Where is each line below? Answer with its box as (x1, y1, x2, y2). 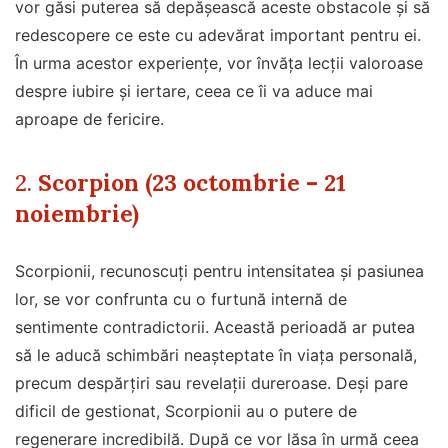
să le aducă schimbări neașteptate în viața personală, (15, 345, 417, 366)
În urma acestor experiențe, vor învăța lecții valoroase (15, 53, 423, 74)
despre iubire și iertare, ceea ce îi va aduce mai (15, 81, 373, 102)
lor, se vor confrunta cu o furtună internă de (15, 289, 347, 310)
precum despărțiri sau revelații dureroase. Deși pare (15, 373, 408, 394)
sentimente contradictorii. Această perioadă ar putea (15, 317, 415, 338)
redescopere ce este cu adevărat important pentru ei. (15, 25, 421, 46)
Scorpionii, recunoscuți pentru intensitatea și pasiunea (15, 261, 424, 282)
